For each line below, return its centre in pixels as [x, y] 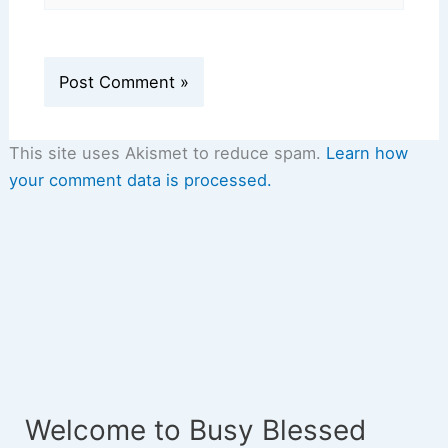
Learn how [366, 152]
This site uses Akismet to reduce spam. [167, 152]
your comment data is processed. [140, 179]
